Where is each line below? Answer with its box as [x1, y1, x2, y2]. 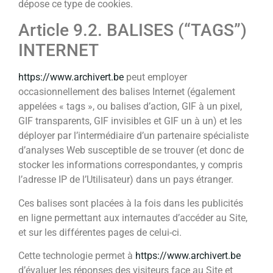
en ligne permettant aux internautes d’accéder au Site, [18, 211, 247, 224]
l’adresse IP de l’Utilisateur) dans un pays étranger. [18, 174, 233, 186]
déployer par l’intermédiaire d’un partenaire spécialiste [18, 130, 249, 142]
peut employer [124, 71, 187, 83]
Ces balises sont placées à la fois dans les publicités [18, 197, 243, 209]
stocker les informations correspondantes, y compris [18, 159, 243, 171]
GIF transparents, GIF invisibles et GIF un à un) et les [18, 115, 242, 127]
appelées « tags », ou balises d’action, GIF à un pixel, [18, 101, 242, 113]
